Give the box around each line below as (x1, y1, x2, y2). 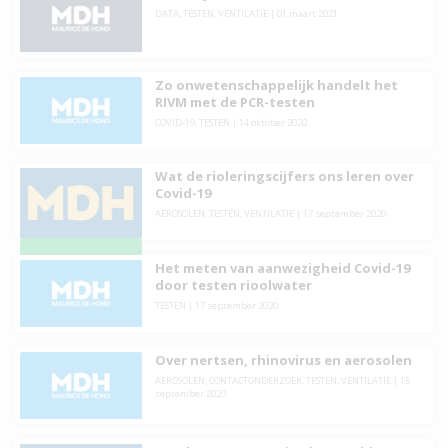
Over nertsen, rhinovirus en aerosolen (154, 350, 412, 369)
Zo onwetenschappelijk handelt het (154, 75, 398, 94)
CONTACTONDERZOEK (208, 373, 302, 387)
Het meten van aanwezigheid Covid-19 (154, 259, 410, 278)
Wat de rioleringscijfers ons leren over (154, 167, 414, 186)
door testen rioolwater (154, 276, 312, 295)
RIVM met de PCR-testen (154, 92, 315, 111)
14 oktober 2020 (238, 115, 307, 129)
